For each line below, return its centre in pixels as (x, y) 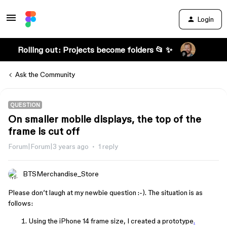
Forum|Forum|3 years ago (48, 146)
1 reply (108, 146)
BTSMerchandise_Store (61, 174)
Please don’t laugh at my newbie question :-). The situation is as (105, 193)
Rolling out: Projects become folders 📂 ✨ (95, 50)
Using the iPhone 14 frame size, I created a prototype (111, 221)
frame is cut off (44, 131)
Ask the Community (45, 74)
